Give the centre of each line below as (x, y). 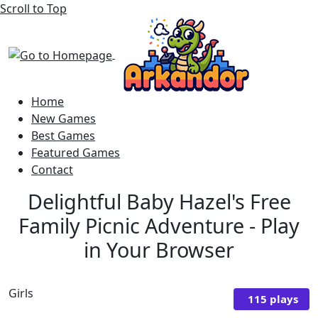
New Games (64, 119)
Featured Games (76, 153)
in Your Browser (159, 250)
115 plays (273, 298)
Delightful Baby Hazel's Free (159, 201)
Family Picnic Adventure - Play (159, 225)
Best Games (63, 136)
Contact (52, 170)
